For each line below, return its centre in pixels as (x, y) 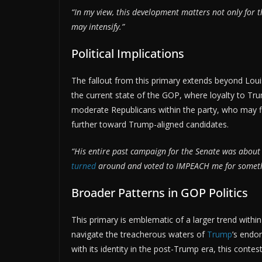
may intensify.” (98, 27)
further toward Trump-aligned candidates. (150, 125)
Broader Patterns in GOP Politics (160, 193)
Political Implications (128, 54)
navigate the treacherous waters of (139, 235)
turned (84, 166)
